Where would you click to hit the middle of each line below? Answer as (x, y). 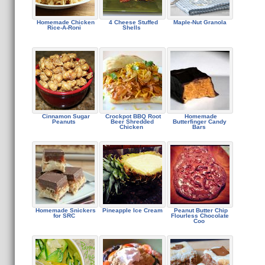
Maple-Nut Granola (200, 22)
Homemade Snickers (65, 210)
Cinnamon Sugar (65, 116)
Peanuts (65, 122)
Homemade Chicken (65, 22)
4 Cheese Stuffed (132, 22)
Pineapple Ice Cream (132, 210)
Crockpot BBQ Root (132, 116)
